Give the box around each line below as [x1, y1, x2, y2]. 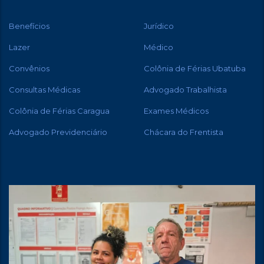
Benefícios [9, 21, 49, 31]
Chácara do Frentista [144, 127, 223, 137]
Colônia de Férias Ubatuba [144, 64, 246, 73]
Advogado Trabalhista [144, 85, 227, 94]
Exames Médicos [144, 106, 209, 115]
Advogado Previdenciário [9, 127, 107, 137]
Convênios [9, 64, 49, 73]
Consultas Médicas [9, 85, 80, 94]
